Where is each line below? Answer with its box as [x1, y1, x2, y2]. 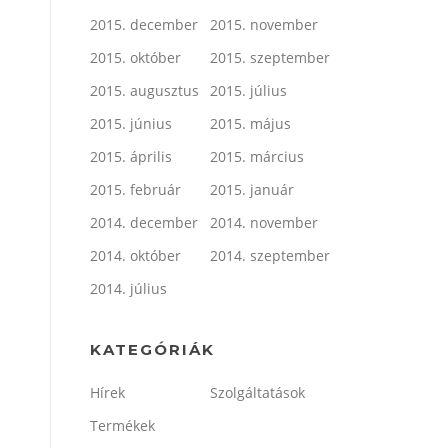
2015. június [90, 113, 172, 133]
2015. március [210, 146, 304, 166]
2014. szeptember [210, 245, 330, 265]
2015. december [90, 14, 198, 34]
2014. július [90, 278, 167, 298]
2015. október [90, 47, 181, 67]
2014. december [90, 212, 198, 232]
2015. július [210, 80, 287, 100]
